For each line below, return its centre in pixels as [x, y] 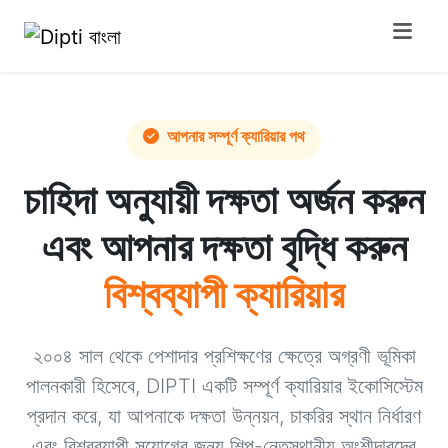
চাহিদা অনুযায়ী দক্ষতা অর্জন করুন [224, 199]
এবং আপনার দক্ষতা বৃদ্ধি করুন [224, 246]
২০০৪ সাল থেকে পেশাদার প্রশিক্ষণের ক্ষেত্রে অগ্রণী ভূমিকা [224, 355]
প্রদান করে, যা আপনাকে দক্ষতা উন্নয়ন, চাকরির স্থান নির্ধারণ [224, 415]
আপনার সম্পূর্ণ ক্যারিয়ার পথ [234, 135]
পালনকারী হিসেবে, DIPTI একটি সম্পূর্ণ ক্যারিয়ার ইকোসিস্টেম [224, 385]
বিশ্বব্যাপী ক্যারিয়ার [224, 293]
